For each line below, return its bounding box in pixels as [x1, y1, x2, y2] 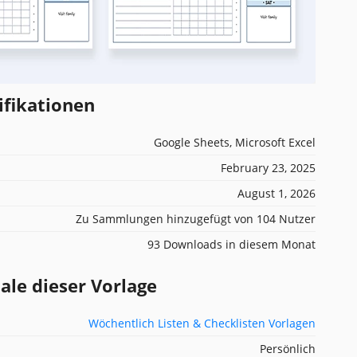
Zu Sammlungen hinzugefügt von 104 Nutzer [76, 210, 316, 226]
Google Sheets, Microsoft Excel [154, 134, 316, 150]
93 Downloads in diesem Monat [147, 236, 316, 252]
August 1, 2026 [237, 185, 316, 201]
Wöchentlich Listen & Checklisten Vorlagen [88, 315, 316, 331]
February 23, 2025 [221, 159, 316, 175]
